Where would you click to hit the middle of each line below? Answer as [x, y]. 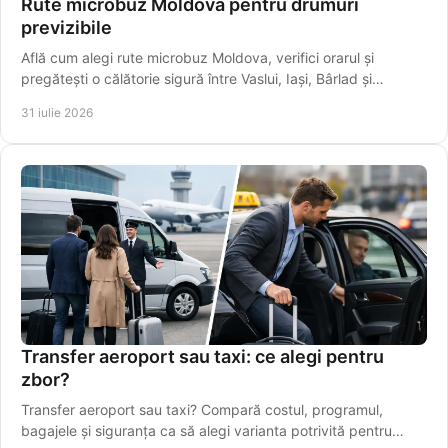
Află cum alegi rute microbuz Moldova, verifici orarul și [197, 58]
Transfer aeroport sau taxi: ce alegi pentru [202, 357]
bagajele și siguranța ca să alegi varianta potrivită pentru [206, 431]
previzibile [66, 28]
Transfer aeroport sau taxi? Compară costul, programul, [202, 410]
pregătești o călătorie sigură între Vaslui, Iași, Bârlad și [196, 79]
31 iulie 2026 [57, 113]
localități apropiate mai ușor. [112, 100]
